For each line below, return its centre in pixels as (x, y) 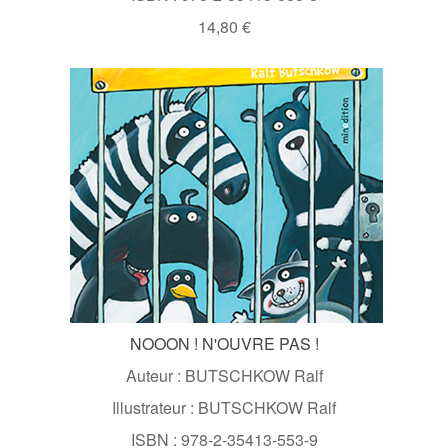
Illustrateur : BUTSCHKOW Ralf (224, 407)
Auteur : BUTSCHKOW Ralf (224, 375)
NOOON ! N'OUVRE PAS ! (224, 343)
